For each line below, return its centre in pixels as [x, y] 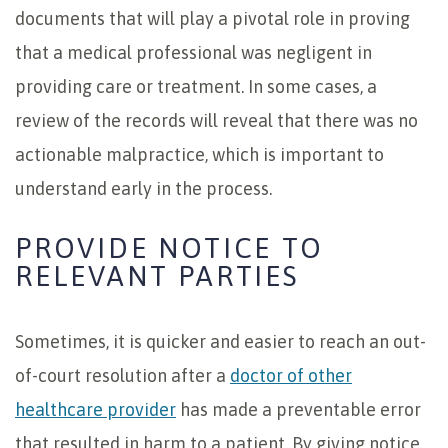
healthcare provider [95, 410]
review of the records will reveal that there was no [216, 121]
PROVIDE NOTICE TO [169, 248]
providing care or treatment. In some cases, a [196, 87]
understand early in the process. [143, 189]
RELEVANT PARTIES [157, 276]
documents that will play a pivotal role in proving [212, 19]
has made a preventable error [298, 410]
